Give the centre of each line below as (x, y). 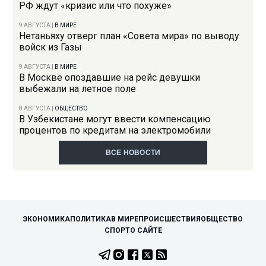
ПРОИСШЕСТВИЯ (170, 219)
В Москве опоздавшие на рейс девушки (110, 78)
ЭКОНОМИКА (47, 219)
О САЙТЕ (146, 231)
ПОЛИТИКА (91, 219)
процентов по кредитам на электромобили (115, 131)
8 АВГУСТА (35, 109)
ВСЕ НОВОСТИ (133, 153)
